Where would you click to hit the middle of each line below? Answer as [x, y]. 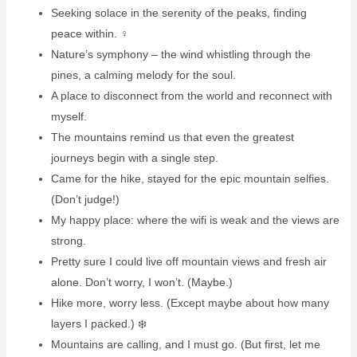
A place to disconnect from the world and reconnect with [191, 96]
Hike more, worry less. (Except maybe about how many [190, 303]
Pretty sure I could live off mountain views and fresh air [188, 262]
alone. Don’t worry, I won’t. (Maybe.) [141, 282]
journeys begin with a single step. [134, 158]
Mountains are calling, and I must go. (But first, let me [185, 345]
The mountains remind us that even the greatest [172, 137]
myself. [69, 117]
